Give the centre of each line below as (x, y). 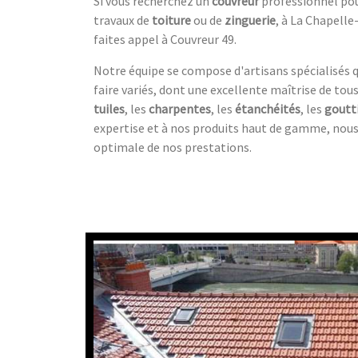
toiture (171, 20)
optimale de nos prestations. (173, 147)
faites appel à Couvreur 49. (165, 39)
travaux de (123, 20)
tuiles (109, 108)
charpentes (180, 108)
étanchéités (268, 108)
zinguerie (250, 20)
